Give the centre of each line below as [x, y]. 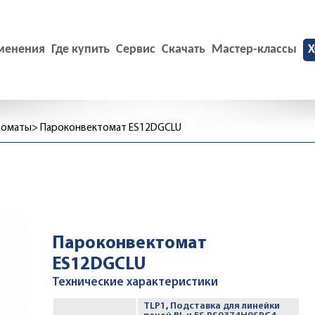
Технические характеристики [135, 282]
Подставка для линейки [225, 306]
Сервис [136, 50]
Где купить [81, 50]
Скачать [184, 50]
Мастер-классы [254, 50]
